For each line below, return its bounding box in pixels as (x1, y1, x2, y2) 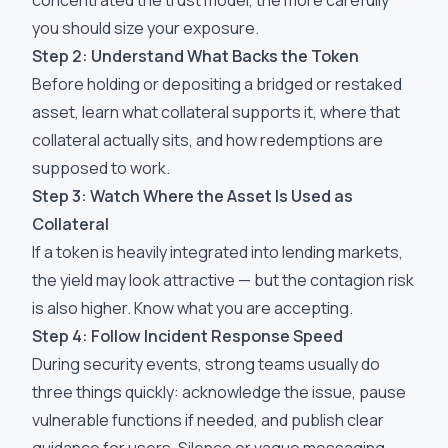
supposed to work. (32, 157, 170, 179)
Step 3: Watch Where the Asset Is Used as (32, 185, 353, 207)
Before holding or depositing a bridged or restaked (32, 73, 402, 95)
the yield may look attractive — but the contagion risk (32, 269, 414, 291)
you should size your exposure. (32, 17, 259, 39)
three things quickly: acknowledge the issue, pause (32, 381, 406, 403)
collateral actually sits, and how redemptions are (32, 129, 383, 151)
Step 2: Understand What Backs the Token (32, 45, 359, 67)
